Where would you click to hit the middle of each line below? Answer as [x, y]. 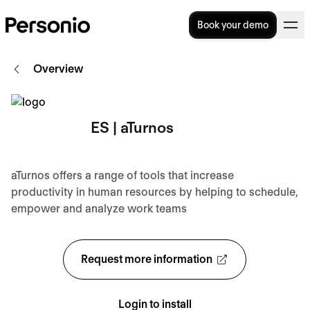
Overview [58, 69]
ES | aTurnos [132, 127]
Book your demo [233, 25]
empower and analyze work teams [99, 209]
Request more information [147, 259]
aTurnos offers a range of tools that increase [123, 175]
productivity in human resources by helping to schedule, [155, 192]
